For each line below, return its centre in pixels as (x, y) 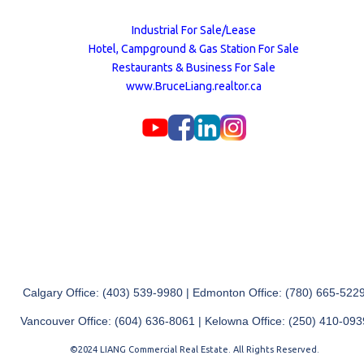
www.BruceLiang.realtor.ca (194, 87)
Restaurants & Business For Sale (194, 68)
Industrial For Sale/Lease (194, 30)
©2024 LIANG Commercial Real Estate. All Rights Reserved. (194, 350)
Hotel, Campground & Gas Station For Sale (194, 49)
